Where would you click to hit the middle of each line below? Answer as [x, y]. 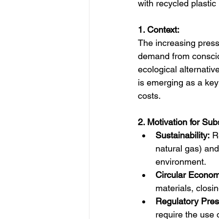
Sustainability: [183, 135]
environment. [181, 162]
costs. [152, 96]
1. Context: [159, 30]
